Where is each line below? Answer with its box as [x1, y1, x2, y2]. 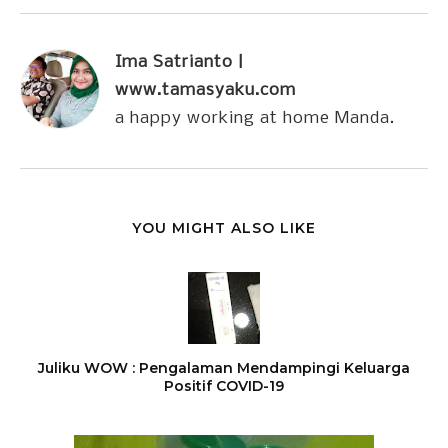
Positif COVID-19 [164, 377, 284, 395]
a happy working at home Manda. [115, 109, 395, 128]
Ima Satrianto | [115, 53, 244, 72]
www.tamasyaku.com [115, 81, 296, 100]
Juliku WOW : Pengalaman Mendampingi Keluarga [38, 359, 410, 377]
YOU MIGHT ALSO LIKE [132, 219, 316, 237]
